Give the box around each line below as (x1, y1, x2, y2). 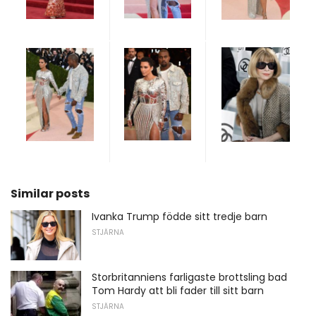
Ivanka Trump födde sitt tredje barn (92, 209, 267, 224)
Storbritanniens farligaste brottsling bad (92, 270, 287, 285)
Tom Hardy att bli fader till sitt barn (92, 284, 264, 298)
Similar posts (11, 185, 90, 202)
